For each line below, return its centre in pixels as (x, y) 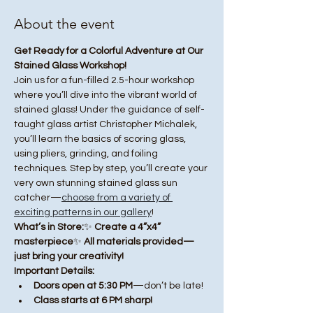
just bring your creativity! (69, 256)
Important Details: (54, 271)
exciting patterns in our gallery (83, 212)
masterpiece (44, 242)
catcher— (38, 198)
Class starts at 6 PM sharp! (93, 300)
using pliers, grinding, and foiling (87, 154)
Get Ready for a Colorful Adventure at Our (110, 51)
